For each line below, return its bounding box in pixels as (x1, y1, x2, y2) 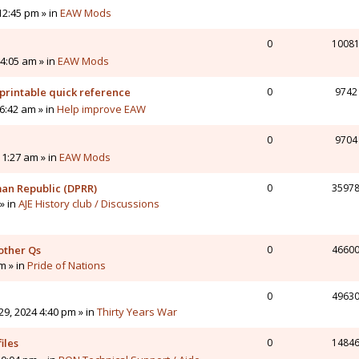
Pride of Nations (27, 258, 106, 273)
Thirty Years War (97, 305, 177, 320)
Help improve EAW (56, 102, 146, 117)
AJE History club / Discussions (18, 196, 159, 212)
